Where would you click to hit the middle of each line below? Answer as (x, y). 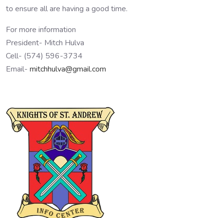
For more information (41, 29)
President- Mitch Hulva (45, 43)
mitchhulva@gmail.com (68, 69)
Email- (18, 69)
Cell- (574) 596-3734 (44, 56)
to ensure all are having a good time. (67, 9)
